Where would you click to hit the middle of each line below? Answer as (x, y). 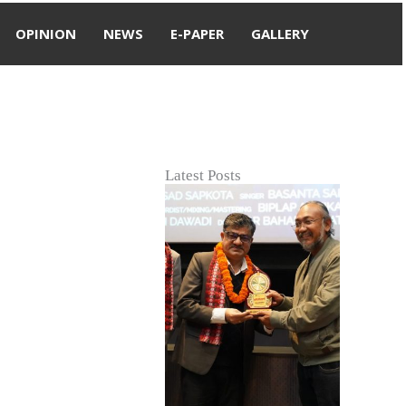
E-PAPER (197, 34)
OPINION (45, 34)
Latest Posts (203, 175)
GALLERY (280, 34)
